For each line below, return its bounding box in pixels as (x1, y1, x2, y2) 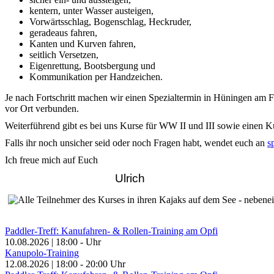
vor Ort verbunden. (5, 103, 79, 114)
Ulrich (5, 171, 145, 185)
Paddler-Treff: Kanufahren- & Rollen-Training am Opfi (5, 226, 218, 237)
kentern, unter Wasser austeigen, (29, 5, 154, 16)
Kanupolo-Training (5, 248, 79, 259)
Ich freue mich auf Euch (5, 154, 98, 165)
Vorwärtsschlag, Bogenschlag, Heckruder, (29, 16, 191, 27)
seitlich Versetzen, (29, 49, 98, 60)
